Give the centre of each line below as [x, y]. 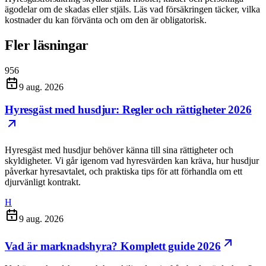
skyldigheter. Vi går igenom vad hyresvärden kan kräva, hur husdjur [132, 160]
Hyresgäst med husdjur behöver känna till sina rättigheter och [119, 150]
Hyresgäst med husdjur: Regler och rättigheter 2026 [128, 110]
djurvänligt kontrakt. [43, 182]
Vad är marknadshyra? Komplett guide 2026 [113, 246]
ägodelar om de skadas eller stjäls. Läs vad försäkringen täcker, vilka [132, 9]
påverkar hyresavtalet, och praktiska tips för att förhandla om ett [123, 171]
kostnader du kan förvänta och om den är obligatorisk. [106, 20]
